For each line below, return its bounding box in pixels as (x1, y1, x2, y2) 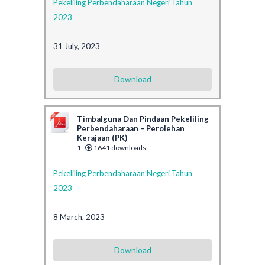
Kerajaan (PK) (77, 132, 127, 143)
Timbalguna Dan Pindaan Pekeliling (77, 114, 209, 124)
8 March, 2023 (53, 212, 105, 222)
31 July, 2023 (53, 41, 100, 51)
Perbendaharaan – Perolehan (77, 123, 185, 133)
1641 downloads (92, 143, 146, 152)
